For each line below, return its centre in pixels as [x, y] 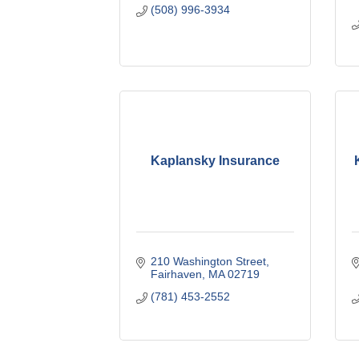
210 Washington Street [208, 261]
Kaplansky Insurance [216, 160]
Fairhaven [176, 274]
